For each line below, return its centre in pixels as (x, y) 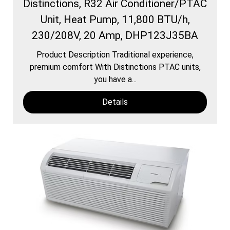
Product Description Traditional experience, (115, 54)
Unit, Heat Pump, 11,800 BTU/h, (115, 19)
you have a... (115, 79)
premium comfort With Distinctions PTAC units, (115, 67)
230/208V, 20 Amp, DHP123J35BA (115, 35)
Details (115, 102)
